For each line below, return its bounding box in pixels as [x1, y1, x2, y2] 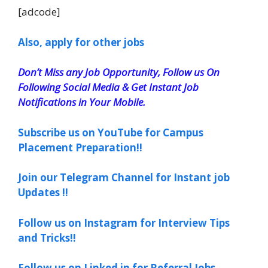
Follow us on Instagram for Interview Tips [18, 215, 230, 230]
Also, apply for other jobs [18, 35, 144, 49]
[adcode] [18, 5, 60, 19]
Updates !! [18, 185, 68, 199]
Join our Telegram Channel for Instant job [18, 170, 230, 184]
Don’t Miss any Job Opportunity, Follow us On [18, 65, 220, 79]
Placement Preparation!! [18, 140, 142, 154]
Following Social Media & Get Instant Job [18, 80, 199, 94]
